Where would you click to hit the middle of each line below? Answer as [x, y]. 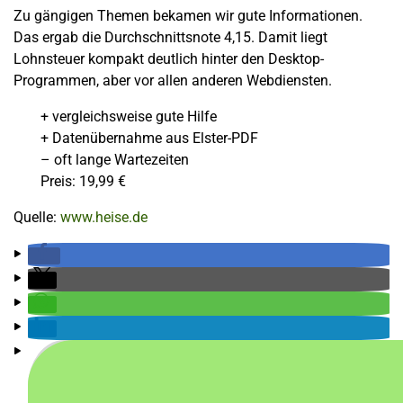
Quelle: [37, 217]
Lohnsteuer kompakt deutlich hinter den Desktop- [169, 59]
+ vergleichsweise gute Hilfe [129, 116]
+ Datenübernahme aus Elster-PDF [149, 138]
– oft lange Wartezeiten [115, 160]
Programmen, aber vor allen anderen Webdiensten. [173, 81]
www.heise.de [104, 217]
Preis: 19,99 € [83, 181]
